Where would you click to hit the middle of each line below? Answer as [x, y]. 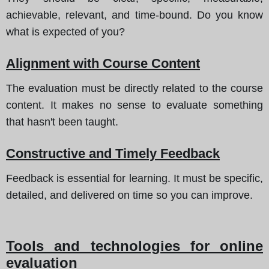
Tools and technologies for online [134, 246]
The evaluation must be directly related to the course [134, 88]
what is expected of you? [65, 32]
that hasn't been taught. [62, 122]
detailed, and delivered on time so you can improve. [129, 195]
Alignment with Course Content [103, 63]
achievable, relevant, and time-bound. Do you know [134, 15]
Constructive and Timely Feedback [113, 153]
